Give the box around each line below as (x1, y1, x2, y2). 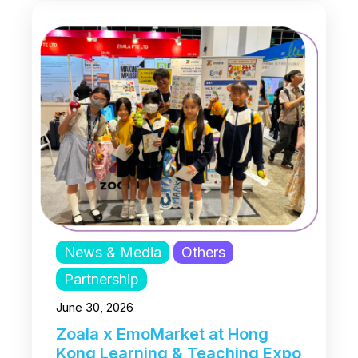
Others (181, 243, 225, 261)
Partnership (64, 270, 139, 288)
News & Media (64, 243, 161, 261)
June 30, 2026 (56, 299, 133, 315)
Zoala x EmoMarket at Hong (56, 324, 268, 344)
